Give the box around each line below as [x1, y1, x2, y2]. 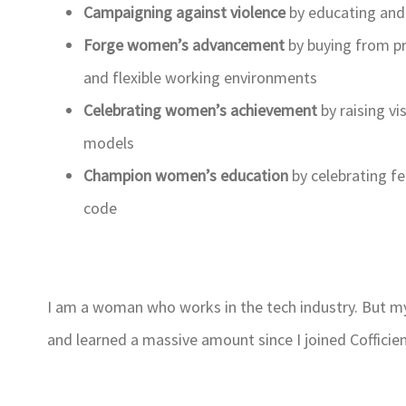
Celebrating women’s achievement [83, 100, 321, 121]
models [83, 132, 134, 154]
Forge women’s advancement [83, 34, 288, 56]
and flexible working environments [83, 67, 317, 89]
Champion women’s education [83, 165, 292, 187]
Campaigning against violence [83, 2, 289, 24]
